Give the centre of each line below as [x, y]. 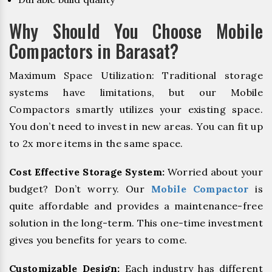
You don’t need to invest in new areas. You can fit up [136, 127]
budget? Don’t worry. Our [80, 189]
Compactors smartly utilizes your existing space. [136, 110]
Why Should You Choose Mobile [136, 31]
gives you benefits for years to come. [98, 240]
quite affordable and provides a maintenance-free [136, 206]
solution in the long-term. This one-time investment [136, 223]
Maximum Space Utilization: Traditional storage [136, 76]
